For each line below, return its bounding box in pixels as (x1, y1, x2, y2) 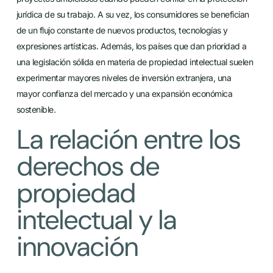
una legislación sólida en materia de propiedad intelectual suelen (16, 56, 253, 67)
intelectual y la (16, 202, 176, 238)
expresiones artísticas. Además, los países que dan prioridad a (16, 40, 247, 51)
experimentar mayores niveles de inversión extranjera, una (16, 72, 232, 83)
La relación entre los (16, 122, 240, 158)
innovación (16, 229, 138, 265)
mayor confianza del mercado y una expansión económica (16, 88, 233, 99)
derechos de (16, 149, 159, 185)
